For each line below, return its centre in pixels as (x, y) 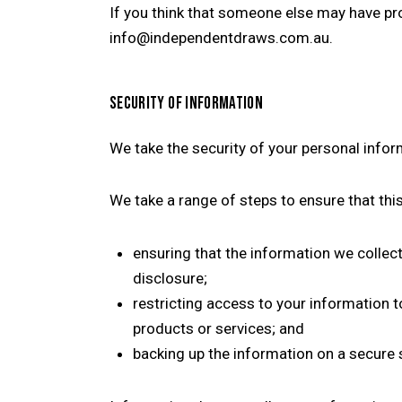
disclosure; (170, 278)
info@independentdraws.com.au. (221, 38)
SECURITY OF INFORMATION (187, 103)
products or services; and (218, 328)
